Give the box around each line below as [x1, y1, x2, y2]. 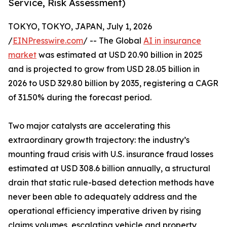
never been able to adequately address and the [8, 192, 197, 202]
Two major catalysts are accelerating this [8, 121, 170, 131]
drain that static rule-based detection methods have [8, 177, 214, 188]
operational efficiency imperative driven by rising [8, 206, 201, 216]
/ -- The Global [83, 35, 143, 46]
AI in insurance [143, 35, 201, 46]
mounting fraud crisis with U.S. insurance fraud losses [8, 149, 213, 160]
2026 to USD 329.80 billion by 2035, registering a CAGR [8, 78, 218, 89]
